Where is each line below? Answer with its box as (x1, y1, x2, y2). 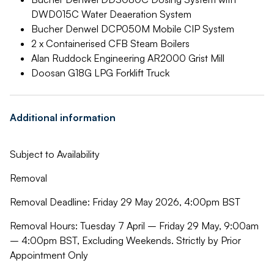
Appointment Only (10, 249, 88, 261)
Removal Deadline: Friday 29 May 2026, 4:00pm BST (10, 196, 240, 208)
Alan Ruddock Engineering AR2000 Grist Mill (31, 52, 224, 64)
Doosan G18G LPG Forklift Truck (31, 67, 169, 79)
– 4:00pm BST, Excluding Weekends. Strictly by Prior (10, 234, 241, 246)
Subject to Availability (10, 148, 100, 160)
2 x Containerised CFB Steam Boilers (31, 37, 190, 50)
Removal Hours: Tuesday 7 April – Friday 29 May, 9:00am (10, 220, 259, 232)
